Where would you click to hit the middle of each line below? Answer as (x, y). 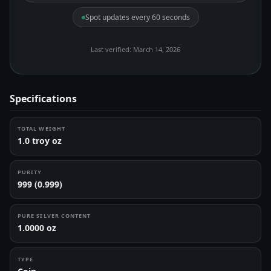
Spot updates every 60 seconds (137, 17)
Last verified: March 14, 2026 (135, 49)
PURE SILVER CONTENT (54, 216)
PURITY (30, 172)
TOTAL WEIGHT (41, 129)
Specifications (43, 99)
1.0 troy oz (40, 141)
